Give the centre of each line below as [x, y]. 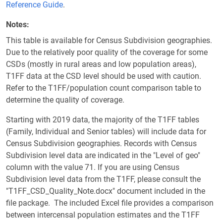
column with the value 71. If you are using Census [93, 167]
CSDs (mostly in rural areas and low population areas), [101, 64]
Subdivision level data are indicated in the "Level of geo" [103, 155]
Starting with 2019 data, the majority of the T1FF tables [103, 120]
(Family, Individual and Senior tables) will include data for [106, 132]
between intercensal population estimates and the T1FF [103, 215]
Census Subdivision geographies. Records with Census [101, 143]
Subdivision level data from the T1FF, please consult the [103, 179]
